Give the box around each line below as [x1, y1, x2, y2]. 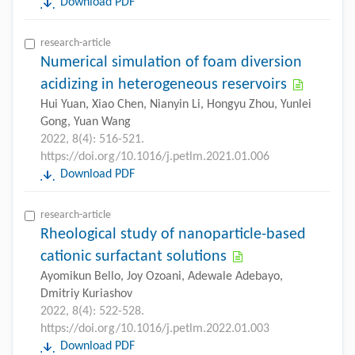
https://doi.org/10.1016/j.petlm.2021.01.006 [40, 150, 269, 163]
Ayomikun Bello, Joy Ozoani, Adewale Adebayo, [40, 269, 283, 283]
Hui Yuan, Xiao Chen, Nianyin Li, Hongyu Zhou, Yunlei [40, 97, 311, 111]
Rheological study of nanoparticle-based [40, 226, 306, 242]
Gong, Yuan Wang [40, 115, 131, 128]
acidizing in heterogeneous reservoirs [40, 76, 287, 93]
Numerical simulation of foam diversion [40, 54, 302, 71]
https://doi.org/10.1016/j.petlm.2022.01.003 [40, 322, 269, 335]
